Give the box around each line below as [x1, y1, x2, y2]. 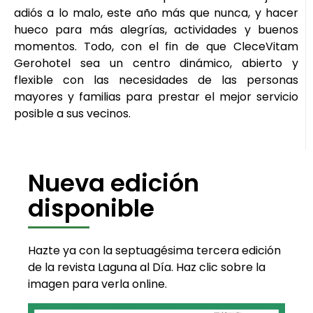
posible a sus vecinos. [14, 105, 131, 122]
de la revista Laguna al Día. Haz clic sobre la [28, 259, 265, 275]
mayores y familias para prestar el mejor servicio [14, 88, 298, 105]
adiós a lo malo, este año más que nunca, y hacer [14, 4, 298, 21]
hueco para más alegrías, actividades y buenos [14, 21, 298, 38]
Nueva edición [28, 166, 199, 200]
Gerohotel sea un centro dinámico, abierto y [14, 54, 298, 71]
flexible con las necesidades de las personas [14, 71, 298, 88]
